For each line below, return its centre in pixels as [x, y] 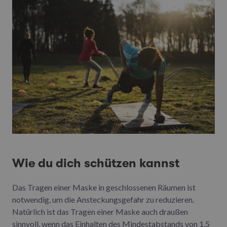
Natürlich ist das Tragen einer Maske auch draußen [100, 211]
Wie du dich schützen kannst [96, 163]
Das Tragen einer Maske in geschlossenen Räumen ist [104, 187]
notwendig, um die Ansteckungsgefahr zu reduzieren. [103, 199]
